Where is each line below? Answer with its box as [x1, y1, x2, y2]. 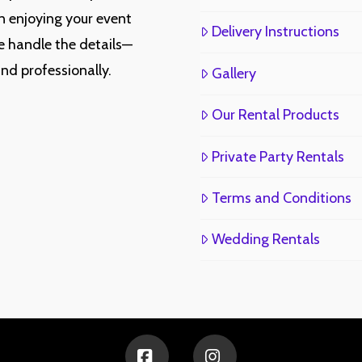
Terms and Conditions [212, 188, 351, 207]
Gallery [212, 64, 256, 82]
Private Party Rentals [212, 147, 344, 166]
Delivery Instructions [212, 23, 339, 41]
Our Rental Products [212, 106, 339, 124]
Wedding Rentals [212, 230, 320, 249]
